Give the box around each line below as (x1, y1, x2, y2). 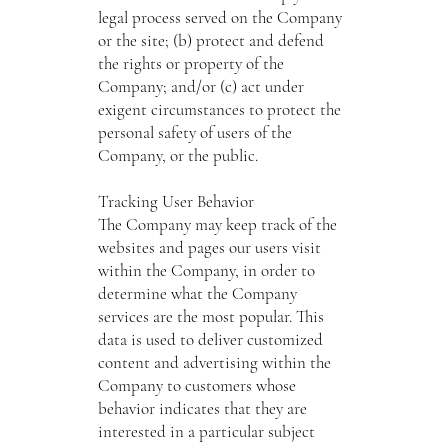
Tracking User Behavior (97, 190, 254, 212)
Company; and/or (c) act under (97, 75, 304, 97)
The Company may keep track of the (97, 213, 337, 235)
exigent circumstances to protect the (97, 98, 341, 120)
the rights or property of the (97, 52, 284, 74)
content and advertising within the (97, 351, 331, 373)
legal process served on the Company (97, 6, 342, 28)
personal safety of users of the (97, 121, 292, 143)
